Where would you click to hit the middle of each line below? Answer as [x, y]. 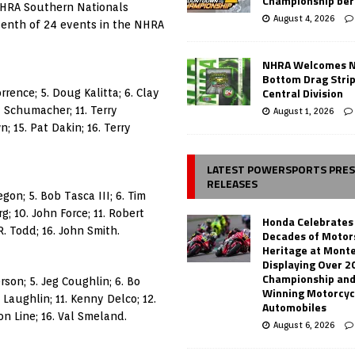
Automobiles [295, 307]
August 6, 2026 [304, 324]
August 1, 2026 [304, 111]
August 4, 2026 [304, 18]
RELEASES [233, 183]
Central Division [303, 93]
